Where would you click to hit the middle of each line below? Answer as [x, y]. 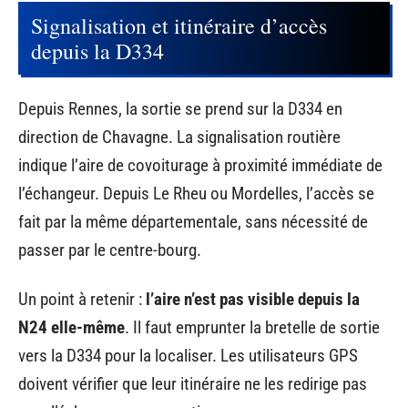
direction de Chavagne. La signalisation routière [179, 138]
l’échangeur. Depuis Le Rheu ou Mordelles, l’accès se [196, 194]
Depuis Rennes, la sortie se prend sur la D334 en [180, 109]
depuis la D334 [97, 51]
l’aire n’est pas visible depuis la [253, 299]
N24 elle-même [71, 327]
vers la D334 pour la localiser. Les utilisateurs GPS [188, 355]
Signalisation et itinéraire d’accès [179, 25]
